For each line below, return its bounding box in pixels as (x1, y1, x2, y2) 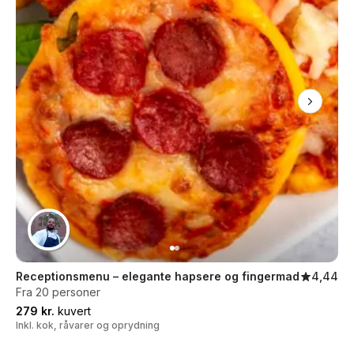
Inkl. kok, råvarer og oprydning (16, 319, 160, 331)
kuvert (55, 304, 91, 318)
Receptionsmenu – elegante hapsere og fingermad (16, 269, 299, 283)
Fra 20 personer (16, 285, 100, 299)
